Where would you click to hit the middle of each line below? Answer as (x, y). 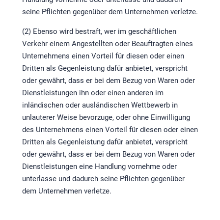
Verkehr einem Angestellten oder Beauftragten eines (107, 44)
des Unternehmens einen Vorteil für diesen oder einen (110, 130)
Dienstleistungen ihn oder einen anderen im (93, 93)
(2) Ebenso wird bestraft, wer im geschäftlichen (99, 32)
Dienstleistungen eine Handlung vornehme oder (99, 167)
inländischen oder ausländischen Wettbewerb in (100, 105)
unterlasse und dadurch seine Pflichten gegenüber (103, 179)
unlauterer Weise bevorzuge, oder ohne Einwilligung (106, 118)
